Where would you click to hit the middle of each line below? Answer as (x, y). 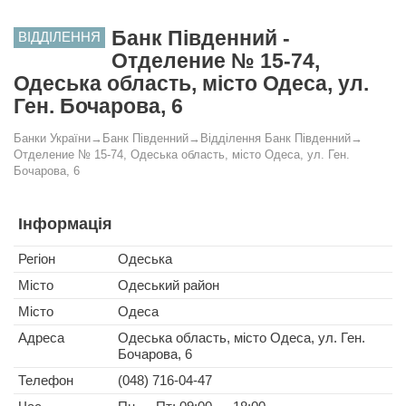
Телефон (46, 380)
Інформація (65, 224)
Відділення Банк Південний (275, 138)
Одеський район (169, 285)
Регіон (37, 259)
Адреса (41, 338)
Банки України (52, 138)
